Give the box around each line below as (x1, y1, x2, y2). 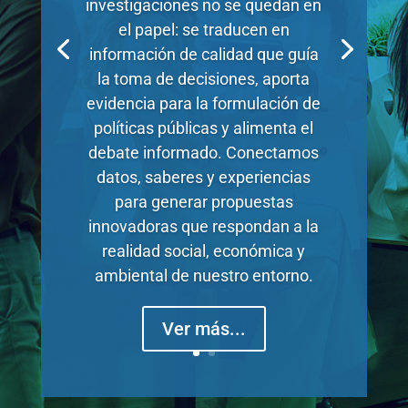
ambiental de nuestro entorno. (94, 265, 313, 285)
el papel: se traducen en (117, 19, 290, 39)
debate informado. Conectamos (88, 142, 320, 162)
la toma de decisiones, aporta (97, 68, 311, 88)
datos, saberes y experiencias (97, 167, 311, 187)
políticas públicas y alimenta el (94, 117, 314, 138)
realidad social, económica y (102, 240, 306, 260)
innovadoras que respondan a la (88, 216, 320, 236)
